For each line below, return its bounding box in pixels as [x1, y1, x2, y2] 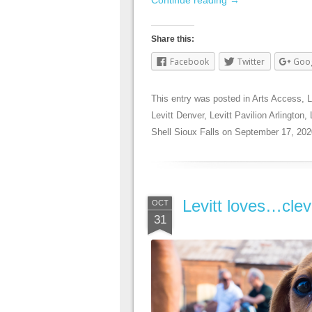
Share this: [151, 33, 194, 44]
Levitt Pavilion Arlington [210, 109, 304, 120]
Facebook [170, 55, 209, 68]
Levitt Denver [151, 109, 204, 120]
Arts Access [252, 93, 302, 104]
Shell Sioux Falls [151, 126, 219, 137]
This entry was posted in [151, 93, 252, 104]
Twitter [237, 55, 265, 68]
